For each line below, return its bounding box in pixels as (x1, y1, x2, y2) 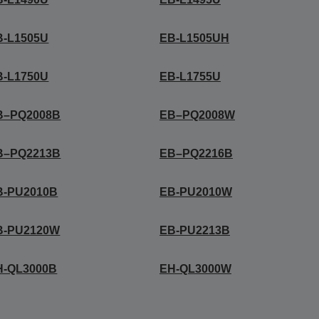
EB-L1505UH (159, 32, 229, 44)
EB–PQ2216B (159, 147, 233, 159)
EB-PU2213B (159, 224, 230, 236)
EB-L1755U (159, 70, 221, 83)
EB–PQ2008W (159, 109, 235, 121)
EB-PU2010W (159, 186, 232, 198)
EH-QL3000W (159, 263, 231, 275)
